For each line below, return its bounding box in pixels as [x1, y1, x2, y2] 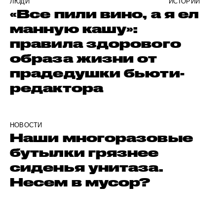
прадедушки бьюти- [10, 66, 184, 80]
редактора [10, 80, 103, 95]
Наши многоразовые [10, 130, 193, 145]
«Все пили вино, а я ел [10, 6, 199, 21]
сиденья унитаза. [10, 160, 163, 174]
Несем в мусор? [10, 175, 150, 189]
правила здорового [10, 36, 181, 50]
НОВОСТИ [10, 121, 42, 129]
